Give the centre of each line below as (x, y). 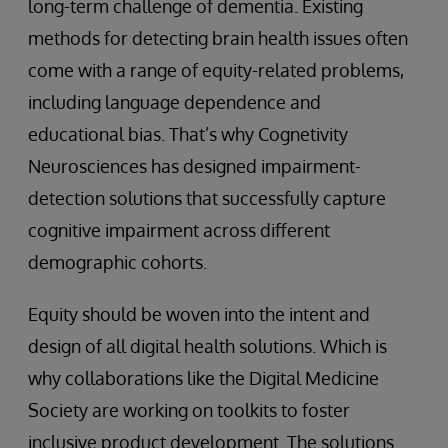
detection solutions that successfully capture (207, 197)
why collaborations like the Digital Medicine (203, 377)
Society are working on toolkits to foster (189, 409)
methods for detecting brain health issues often (218, 37)
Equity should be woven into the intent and (199, 313)
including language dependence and (174, 101)
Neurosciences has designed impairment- (194, 165)
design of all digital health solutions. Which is (207, 345)
